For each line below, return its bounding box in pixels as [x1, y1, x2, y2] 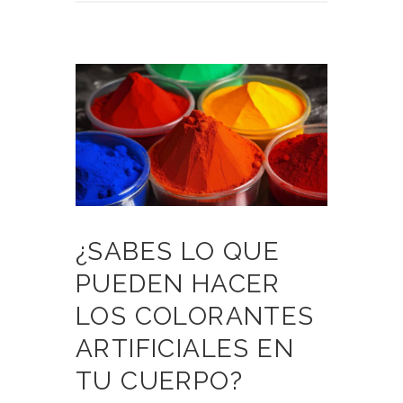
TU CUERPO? [76, 366, 243, 397]
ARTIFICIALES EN [76, 334, 294, 364]
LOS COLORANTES [76, 301, 315, 332]
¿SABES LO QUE [76, 237, 281, 267]
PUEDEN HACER [76, 269, 281, 300]
